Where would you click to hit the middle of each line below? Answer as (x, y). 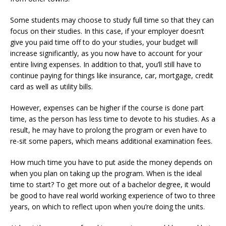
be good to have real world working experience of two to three (113, 195)
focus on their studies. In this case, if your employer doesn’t (107, 31)
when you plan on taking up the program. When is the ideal (106, 173)
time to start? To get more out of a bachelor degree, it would (110, 184)
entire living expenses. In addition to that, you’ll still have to (106, 64)
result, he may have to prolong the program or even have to (108, 130)
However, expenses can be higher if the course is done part (107, 108)
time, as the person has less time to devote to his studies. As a (113, 119)
